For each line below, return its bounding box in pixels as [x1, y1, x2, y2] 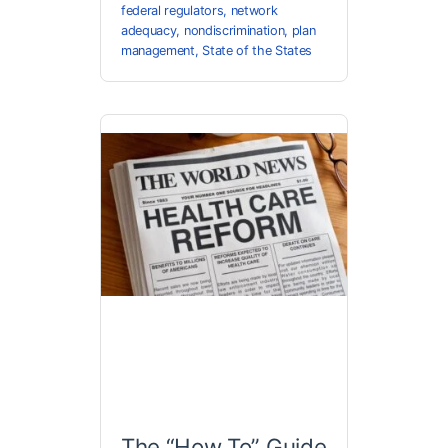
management [121, 43, 195, 59]
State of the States [202, 43, 313, 59]
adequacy [121, 23, 177, 39]
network [230, 3, 278, 19]
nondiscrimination [183, 23, 285, 39]
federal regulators [121, 3, 224, 19]
